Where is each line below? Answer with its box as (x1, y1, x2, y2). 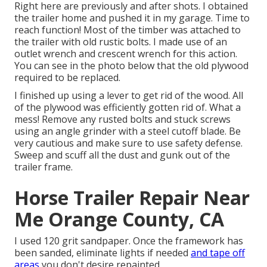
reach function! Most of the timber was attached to (14, 23, 241, 37)
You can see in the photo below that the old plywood (14, 59, 249, 73)
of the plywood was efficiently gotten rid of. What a (14, 101, 241, 114)
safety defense (175, 136, 241, 150)
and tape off (191, 246, 245, 260)
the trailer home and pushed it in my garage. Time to (14, 11, 250, 25)
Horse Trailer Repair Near (14, 185, 250, 211)
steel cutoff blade (148, 125, 225, 138)
